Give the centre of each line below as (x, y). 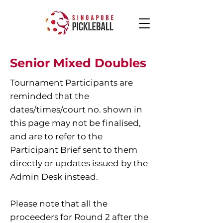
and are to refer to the (56, 136)
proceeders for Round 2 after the (79, 217)
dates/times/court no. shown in (76, 110)
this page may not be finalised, (75, 123)
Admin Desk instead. (54, 177)
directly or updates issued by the (79, 163)
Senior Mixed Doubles (78, 63)
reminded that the (50, 96)
